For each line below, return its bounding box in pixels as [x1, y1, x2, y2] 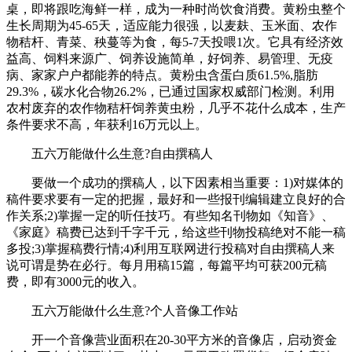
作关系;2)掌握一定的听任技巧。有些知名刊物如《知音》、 [6, 208, 334, 222]
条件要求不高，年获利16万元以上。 [6, 117, 207, 131]
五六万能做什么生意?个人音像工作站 [6, 303, 238, 317]
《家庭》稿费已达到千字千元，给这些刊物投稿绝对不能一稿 [6, 225, 346, 239]
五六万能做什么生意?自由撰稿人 [6, 146, 213, 160]
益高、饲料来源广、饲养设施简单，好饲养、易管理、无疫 [6, 51, 333, 65]
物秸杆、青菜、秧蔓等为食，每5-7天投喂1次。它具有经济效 [6, 35, 343, 49]
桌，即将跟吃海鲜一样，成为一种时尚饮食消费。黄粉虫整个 [6, 2, 346, 16]
